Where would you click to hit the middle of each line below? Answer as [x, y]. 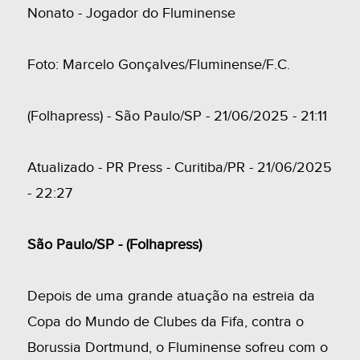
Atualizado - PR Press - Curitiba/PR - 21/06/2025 [179, 168]
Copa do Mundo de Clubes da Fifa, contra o [165, 322]
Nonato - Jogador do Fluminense [131, 13]
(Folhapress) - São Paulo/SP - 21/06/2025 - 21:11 [177, 116]
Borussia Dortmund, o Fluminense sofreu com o [177, 348]
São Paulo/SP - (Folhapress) [114, 245]
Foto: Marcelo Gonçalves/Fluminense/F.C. [158, 65]
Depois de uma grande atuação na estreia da [171, 296]
